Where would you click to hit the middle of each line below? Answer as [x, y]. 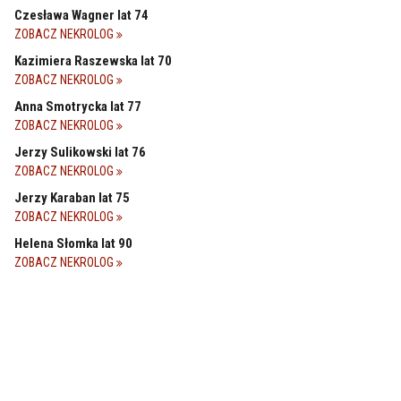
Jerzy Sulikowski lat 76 [80, 152]
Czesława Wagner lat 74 [81, 15]
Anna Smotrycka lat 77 [78, 106]
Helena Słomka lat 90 [73, 243]
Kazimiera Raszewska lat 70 [93, 60]
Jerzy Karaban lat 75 [72, 197]
